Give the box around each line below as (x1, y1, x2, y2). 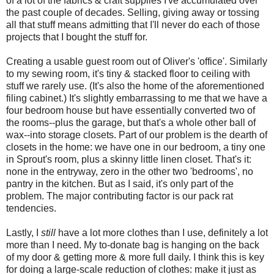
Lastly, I (6, 227, 41, 238)
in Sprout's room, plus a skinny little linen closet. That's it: (6, 154, 251, 165)
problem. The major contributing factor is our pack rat (6, 190, 233, 201)
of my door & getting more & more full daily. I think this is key (6, 251, 264, 262)
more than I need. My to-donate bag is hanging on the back (6, 239, 259, 250)
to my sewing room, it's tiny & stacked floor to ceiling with (6, 68, 250, 79)
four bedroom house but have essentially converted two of (6, 105, 255, 116)
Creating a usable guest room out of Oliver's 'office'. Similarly (6, 56, 267, 67)
